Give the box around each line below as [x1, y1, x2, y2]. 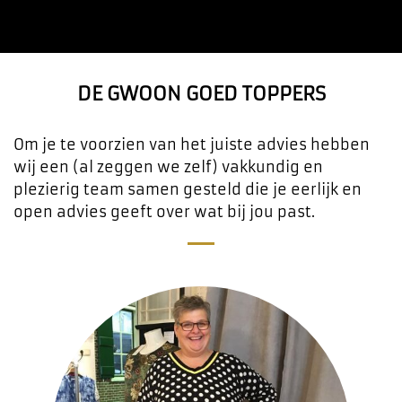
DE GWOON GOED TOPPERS [76, 83, 326, 106]
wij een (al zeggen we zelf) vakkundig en [13, 158, 323, 177]
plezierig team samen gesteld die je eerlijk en [13, 180, 362, 199]
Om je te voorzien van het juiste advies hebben [13, 135, 370, 154]
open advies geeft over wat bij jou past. [13, 203, 315, 222]
